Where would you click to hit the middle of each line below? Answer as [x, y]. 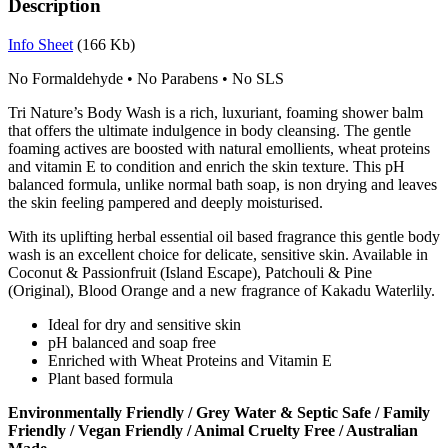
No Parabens [179, 78]
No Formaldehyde [67, 78]
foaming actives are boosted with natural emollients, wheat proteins [219, 148]
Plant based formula [110, 378]
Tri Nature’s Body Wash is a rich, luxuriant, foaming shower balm [215, 112]
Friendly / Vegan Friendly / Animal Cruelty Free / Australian [213, 430]
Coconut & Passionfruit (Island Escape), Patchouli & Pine [190, 272]
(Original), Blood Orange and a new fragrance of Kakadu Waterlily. [221, 290]
